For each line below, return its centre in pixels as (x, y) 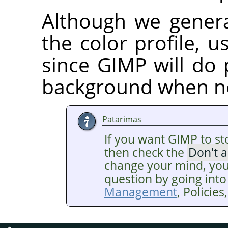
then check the (146, 152)
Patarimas (122, 119)
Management (141, 192)
